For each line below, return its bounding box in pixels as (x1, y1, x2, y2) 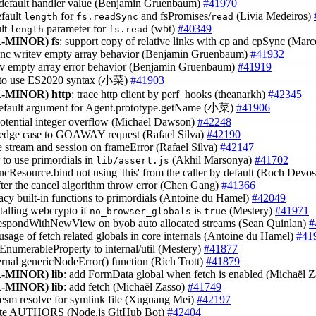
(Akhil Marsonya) (169, 154, 255, 166)
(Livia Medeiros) (233, 10, 314, 23)
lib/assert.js (96, 155, 169, 166)
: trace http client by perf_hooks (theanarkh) (71, 88, 268, 101)
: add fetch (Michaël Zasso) (63, 281, 188, 293)
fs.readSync (76, 11, 138, 23)
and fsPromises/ (138, 10, 211, 23)
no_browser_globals (90, 206, 191, 217)
